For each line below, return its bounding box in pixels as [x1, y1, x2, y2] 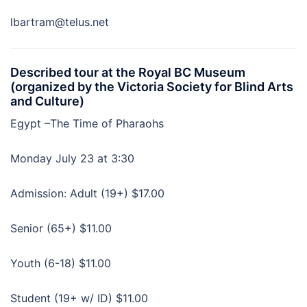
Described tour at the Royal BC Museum [10, 64, 245, 79]
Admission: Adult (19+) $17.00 [10, 186, 164, 200]
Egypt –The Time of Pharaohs [10, 116, 164, 130]
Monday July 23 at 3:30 [10, 151, 134, 165]
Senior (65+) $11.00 [10, 221, 112, 235]
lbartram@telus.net [10, 14, 109, 29]
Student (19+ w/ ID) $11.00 [10, 291, 148, 305]
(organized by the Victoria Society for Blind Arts [10, 79, 293, 94]
